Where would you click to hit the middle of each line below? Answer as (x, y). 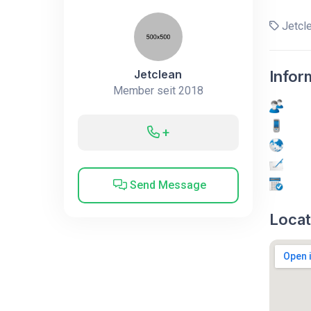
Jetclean (158, 74)
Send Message (167, 185)
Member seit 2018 (158, 90)
